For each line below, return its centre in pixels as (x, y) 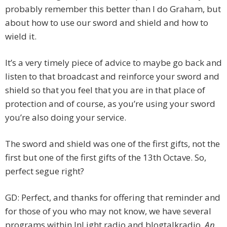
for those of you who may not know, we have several (108, 211)
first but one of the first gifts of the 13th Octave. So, (106, 158)
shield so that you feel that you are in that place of (105, 90)
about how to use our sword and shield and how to (107, 23)
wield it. (21, 36)
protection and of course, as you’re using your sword (110, 104)
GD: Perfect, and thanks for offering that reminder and (113, 198)
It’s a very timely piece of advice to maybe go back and (113, 63)
